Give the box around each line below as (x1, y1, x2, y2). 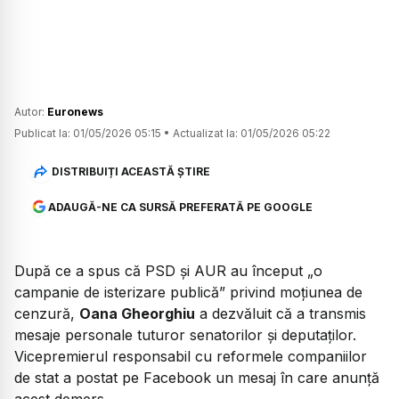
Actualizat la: (173, 126, 238, 140)
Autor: (14, 104, 47, 118)
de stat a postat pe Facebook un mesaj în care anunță (14, 368, 379, 387)
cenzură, (14, 304, 79, 322)
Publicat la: (14, 126, 70, 140)
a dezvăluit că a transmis (195, 304, 366, 322)
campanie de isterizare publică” (14, 282, 225, 301)
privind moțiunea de (225, 282, 362, 301)
